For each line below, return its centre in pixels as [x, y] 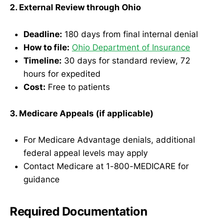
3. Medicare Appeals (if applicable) [82, 113]
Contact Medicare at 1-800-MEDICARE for [106, 166]
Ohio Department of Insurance [131, 47]
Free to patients [78, 87]
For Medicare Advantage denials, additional [109, 140]
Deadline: [43, 34]
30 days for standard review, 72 [126, 60]
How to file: [46, 47]
